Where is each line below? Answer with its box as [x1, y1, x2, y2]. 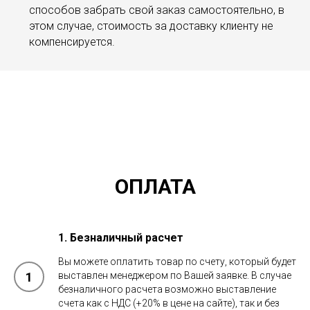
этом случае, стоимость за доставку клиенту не [29, 19, 273, 33]
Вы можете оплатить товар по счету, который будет [58, 256, 296, 267]
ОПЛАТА [114, 174, 196, 199]
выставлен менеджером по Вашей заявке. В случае [58, 270, 291, 281]
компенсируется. [29, 35, 115, 48]
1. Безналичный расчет [58, 231, 183, 244]
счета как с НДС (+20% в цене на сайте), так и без [58, 298, 280, 309]
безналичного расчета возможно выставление [58, 284, 276, 295]
